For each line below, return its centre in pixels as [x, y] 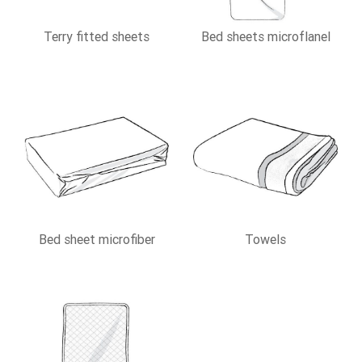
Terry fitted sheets [97, 36]
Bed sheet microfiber [97, 239]
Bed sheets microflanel [265, 36]
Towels [265, 239]
